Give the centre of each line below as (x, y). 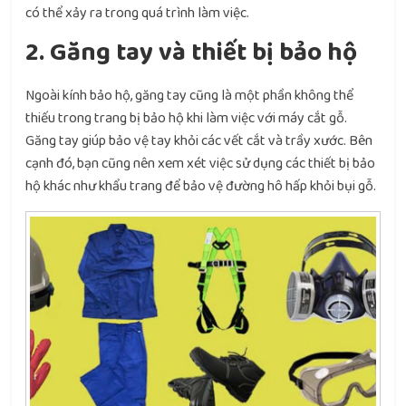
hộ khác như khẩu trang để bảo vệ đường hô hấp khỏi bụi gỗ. (201, 187)
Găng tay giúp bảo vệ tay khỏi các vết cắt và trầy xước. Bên (199, 141)
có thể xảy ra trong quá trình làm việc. (138, 14)
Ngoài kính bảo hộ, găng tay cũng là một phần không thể (190, 96)
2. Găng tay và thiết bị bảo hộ (192, 53)
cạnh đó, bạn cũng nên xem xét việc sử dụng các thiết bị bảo (201, 164)
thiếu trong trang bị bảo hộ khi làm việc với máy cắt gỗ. (187, 119)
